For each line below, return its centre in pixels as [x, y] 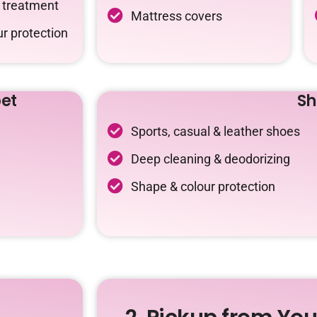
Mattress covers [176, 16]
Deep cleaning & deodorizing [210, 158]
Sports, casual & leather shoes [215, 131]
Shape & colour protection [203, 186]
